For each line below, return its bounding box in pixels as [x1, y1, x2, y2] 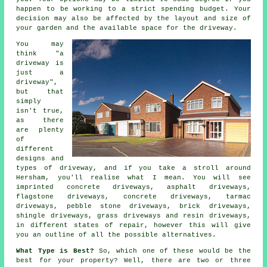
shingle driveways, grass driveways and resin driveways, [16, 212, 251, 220]
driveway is [16, 60, 64, 67]
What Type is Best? [16, 247, 94, 255]
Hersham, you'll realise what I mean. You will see [16, 174, 251, 182]
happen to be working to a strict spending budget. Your [16, 5, 251, 13]
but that [16, 88, 64, 96]
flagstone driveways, [16, 193, 123, 201]
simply [16, 98, 42, 105]
